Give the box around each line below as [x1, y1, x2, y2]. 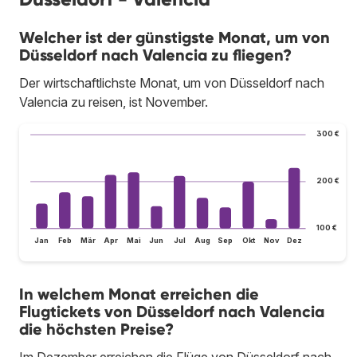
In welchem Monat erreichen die [19, 284, 259, 304]
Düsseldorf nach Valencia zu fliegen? [19, 45, 292, 65]
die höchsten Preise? [19, 320, 174, 339]
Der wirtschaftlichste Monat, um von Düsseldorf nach [19, 74, 324, 91]
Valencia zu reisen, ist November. [19, 93, 208, 110]
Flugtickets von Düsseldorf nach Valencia [19, 302, 324, 322]
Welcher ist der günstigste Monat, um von [19, 27, 330, 47]
